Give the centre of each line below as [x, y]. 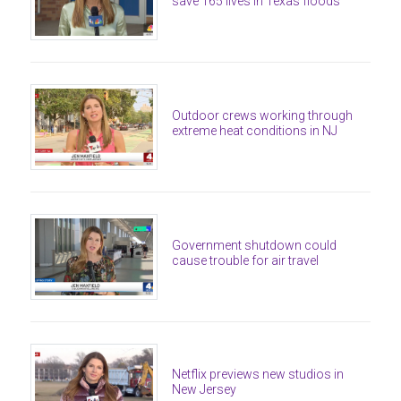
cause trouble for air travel [246, 260]
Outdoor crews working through [263, 115]
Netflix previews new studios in [258, 375]
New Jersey [205, 390]
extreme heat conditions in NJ [255, 130]
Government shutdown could [255, 245]
